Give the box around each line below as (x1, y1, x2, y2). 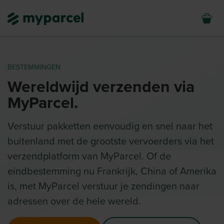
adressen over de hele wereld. (7, 195, 141, 207)
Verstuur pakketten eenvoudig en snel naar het (7, 120, 212, 132)
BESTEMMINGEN (7, 63, 60, 71)
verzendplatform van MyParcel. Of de (7, 150, 171, 162)
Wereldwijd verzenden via (7, 77, 194, 96)
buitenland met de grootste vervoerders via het (7, 135, 214, 147)
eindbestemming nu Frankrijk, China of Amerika (7, 165, 216, 177)
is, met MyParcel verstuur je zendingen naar (7, 180, 199, 192)
